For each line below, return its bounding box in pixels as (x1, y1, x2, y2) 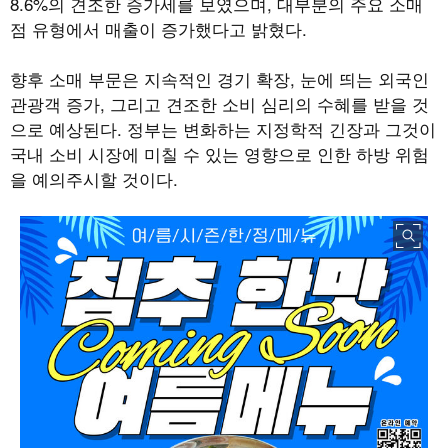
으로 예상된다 (10, 115, 117, 141)
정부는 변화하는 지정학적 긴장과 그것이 (127, 115, 436, 141)
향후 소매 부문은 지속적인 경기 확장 (10, 65, 290, 91)
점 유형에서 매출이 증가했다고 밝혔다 (10, 15, 302, 41)
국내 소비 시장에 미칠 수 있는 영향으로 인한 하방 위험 (10, 140, 429, 166)
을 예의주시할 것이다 (10, 165, 173, 191)
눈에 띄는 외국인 (300, 65, 429, 91)
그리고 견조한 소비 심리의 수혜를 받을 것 (110, 90, 429, 116)
